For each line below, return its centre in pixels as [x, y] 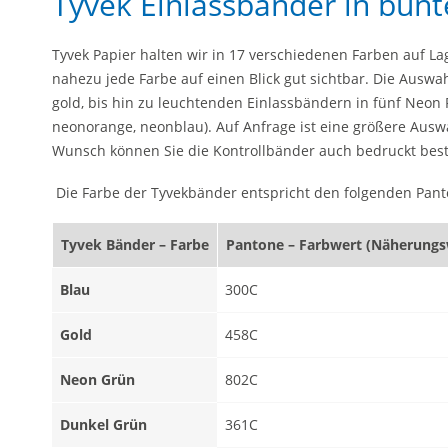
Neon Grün [97, 379]
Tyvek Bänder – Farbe [135, 244]
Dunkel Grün [103, 424]
